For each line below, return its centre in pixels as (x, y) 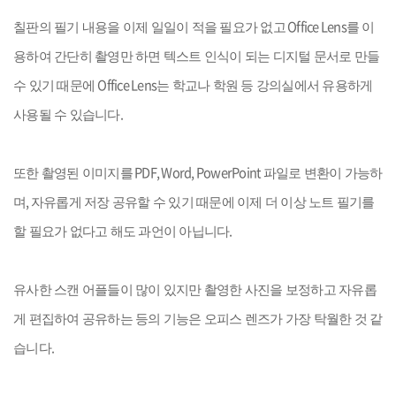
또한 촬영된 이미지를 (73, 173)
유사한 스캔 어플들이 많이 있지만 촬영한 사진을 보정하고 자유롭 (195, 290)
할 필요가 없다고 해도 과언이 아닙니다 (122, 232)
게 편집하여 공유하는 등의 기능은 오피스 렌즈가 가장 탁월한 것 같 (198, 319)
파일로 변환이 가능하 (323, 173)
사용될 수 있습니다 (67, 115)
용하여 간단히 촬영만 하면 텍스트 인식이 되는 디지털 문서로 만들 (196, 57)
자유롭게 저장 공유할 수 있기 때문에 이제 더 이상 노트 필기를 (202, 202)
